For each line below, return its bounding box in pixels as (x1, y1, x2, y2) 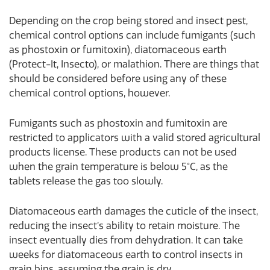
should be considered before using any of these (9, 73, 227, 85)
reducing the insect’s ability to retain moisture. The (9, 220, 240, 232)
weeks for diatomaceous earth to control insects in (9, 249, 243, 261)
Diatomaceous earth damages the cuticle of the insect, (9, 206, 258, 218)
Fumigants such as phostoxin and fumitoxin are (9, 118, 227, 130)
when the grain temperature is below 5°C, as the (9, 161, 228, 173)
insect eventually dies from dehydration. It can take (9, 234, 243, 246)
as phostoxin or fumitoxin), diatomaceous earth (9, 44, 227, 56)
